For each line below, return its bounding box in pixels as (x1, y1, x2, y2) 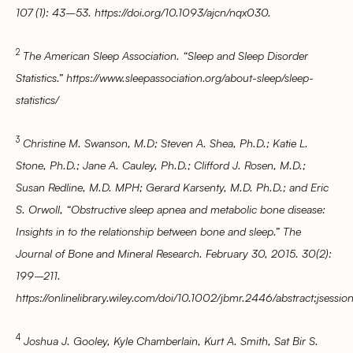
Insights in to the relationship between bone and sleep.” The (16, 223, 301, 238)
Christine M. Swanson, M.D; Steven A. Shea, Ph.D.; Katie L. (23, 135, 308, 150)
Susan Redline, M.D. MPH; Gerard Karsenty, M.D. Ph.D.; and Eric (16, 179, 329, 194)
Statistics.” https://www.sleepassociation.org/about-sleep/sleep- (16, 69, 314, 84)
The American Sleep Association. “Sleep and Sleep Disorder (23, 47, 308, 62)
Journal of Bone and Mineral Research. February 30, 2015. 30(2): (16, 245, 332, 260)
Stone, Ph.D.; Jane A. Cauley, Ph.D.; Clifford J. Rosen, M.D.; (16, 157, 306, 172)
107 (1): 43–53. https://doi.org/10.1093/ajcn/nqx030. (16, 4, 271, 19)
